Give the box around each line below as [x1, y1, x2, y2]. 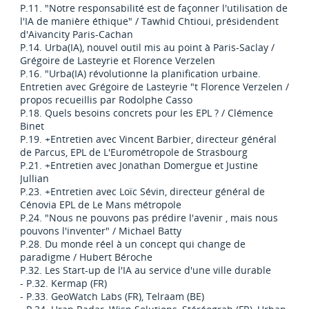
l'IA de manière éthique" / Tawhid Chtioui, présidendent [19, 14, 279, 28]
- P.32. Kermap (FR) [19, 277, 107, 290]
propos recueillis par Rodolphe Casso [19, 93, 192, 107]
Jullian [19, 172, 49, 186]
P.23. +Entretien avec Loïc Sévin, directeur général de [19, 185, 265, 199]
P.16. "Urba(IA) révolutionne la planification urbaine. [19, 67, 261, 81]
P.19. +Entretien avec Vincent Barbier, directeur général [19, 132, 277, 146]
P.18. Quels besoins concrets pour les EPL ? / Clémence [19, 106, 273, 120]
